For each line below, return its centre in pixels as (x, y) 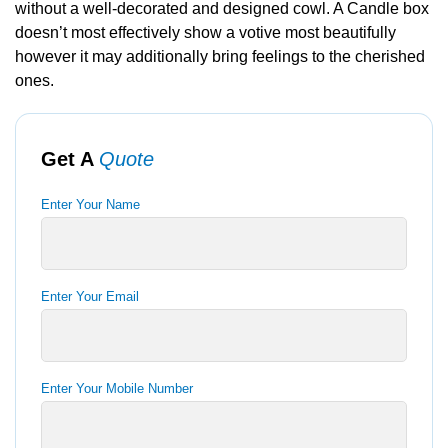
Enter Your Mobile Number (117, 388)
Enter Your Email (90, 296)
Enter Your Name (90, 204)
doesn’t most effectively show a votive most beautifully (205, 32)
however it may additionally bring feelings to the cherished (220, 56)
